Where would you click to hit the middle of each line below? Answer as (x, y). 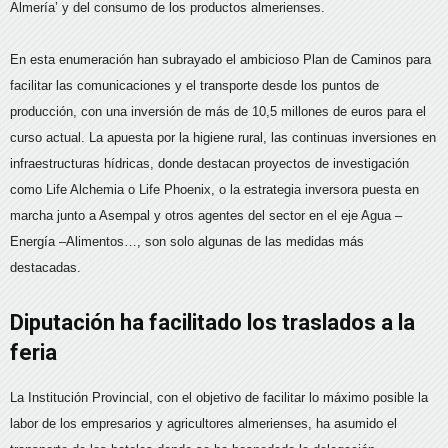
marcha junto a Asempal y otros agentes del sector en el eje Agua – (206, 216)
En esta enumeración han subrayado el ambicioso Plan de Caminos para (220, 60)
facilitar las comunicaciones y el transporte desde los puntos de (194, 86)
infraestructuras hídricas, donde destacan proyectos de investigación (209, 164)
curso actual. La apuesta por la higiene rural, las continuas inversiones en (223, 138)
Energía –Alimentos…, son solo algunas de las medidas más (187, 242)
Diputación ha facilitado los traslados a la (212, 323)
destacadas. (45, 268)
